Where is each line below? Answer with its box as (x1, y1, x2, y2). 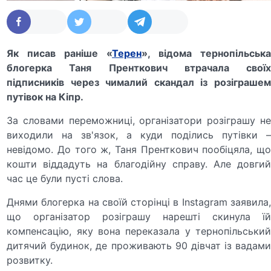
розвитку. (7, 253, 53, 266)
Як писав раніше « (7, 47, 113, 59)
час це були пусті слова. (7, 172, 123, 184)
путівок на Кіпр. (7, 90, 84, 103)
